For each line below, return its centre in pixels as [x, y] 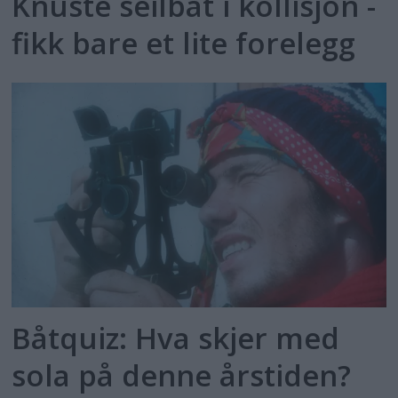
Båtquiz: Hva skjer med [176, 338]
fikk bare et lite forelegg [184, 44]
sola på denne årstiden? [182, 376]
